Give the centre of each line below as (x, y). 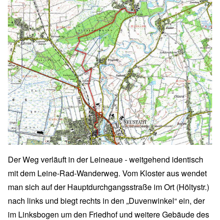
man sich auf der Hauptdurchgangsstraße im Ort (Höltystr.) (109, 187)
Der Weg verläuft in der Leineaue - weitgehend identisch (106, 159)
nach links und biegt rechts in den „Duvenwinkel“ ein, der (106, 200)
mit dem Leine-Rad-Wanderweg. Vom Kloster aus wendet (107, 173)
